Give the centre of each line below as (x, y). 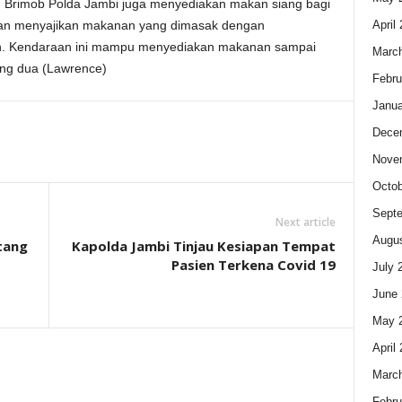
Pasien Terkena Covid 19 (253, 265)
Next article (305, 223)
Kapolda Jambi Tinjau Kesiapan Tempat (203, 246)
